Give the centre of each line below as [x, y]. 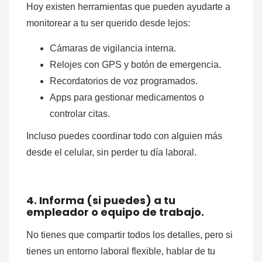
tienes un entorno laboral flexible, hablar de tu [121, 251]
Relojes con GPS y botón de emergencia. [135, 65]
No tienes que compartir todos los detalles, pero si [130, 235]
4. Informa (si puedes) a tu [101, 201]
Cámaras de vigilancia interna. [113, 49]
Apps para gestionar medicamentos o [127, 98]
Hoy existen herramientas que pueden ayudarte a [128, 7]
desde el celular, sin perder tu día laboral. [111, 153]
